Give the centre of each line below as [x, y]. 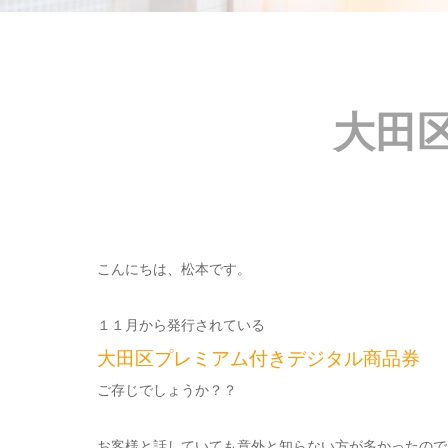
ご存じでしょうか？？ [167, 389]
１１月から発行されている [181, 324]
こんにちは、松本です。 [174, 268]
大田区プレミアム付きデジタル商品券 [258, 357]
